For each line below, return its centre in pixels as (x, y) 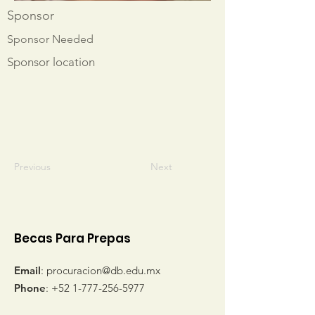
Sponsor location (51, 62)
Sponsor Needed (50, 39)
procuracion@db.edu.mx (103, 270)
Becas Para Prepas (72, 238)
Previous (32, 167)
